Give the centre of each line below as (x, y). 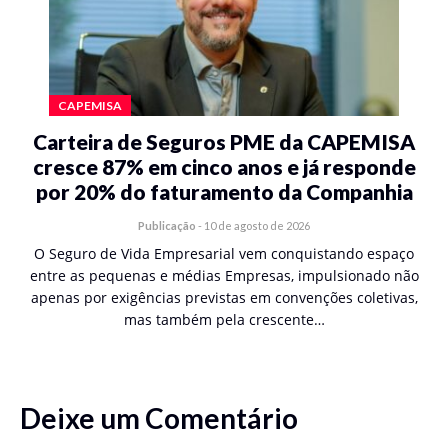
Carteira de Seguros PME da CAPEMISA (224, 141)
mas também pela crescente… (224, 319)
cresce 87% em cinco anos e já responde (224, 166)
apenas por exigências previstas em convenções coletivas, (224, 297)
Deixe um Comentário (159, 418)
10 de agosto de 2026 (257, 225)
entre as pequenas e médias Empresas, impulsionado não (224, 275)
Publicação (167, 225)
